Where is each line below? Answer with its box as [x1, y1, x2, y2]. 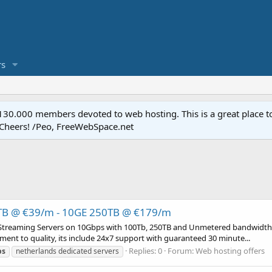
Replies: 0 [129, 245, 162, 256]
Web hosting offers [195, 245, 265, 256]
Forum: [168, 245, 195, 256]
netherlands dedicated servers [16, 245, 119, 256]
